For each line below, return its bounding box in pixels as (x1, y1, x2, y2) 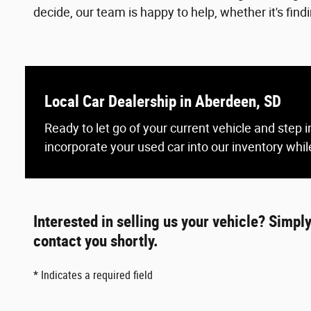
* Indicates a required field (33, 268, 153, 282)
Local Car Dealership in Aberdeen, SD (44, 92, 281, 111)
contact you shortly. (33, 231, 158, 250)
